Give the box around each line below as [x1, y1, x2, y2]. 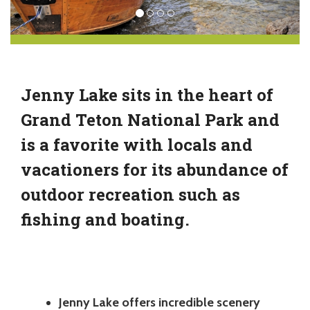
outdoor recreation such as [21, 183, 240, 206]
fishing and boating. [21, 208, 190, 230]
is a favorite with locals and [21, 133, 253, 156]
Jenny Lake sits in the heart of [21, 83, 273, 106]
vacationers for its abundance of [21, 158, 289, 181]
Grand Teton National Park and [21, 108, 280, 131]
